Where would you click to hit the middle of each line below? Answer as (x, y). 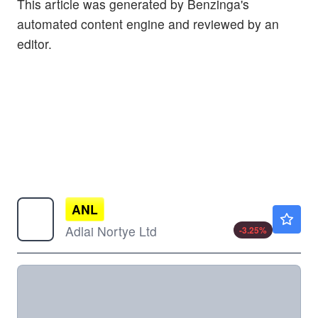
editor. (34, 43)
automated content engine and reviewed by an (148, 23)
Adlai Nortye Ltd (111, 231)
